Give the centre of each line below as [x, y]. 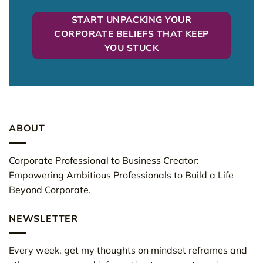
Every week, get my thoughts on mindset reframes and [128, 250]
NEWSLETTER [43, 218]
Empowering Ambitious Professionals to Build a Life [121, 175]
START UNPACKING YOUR [131, 19]
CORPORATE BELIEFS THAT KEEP [131, 33]
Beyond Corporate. [50, 189]
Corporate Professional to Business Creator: [104, 160]
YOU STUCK [131, 47]
